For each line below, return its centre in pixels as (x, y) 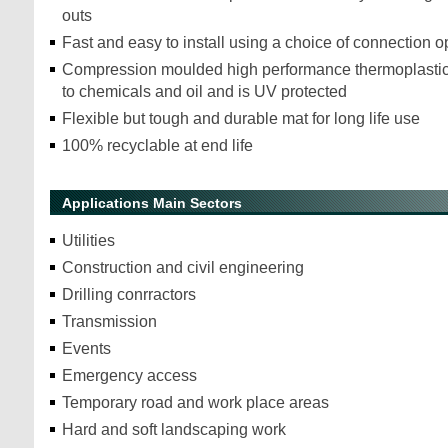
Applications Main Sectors (152, 203)
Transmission (109, 321)
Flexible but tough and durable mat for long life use (241, 118)
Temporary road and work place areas (197, 402)
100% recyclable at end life (157, 145)
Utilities (88, 240)
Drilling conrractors (129, 294)
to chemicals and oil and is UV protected (204, 91)
